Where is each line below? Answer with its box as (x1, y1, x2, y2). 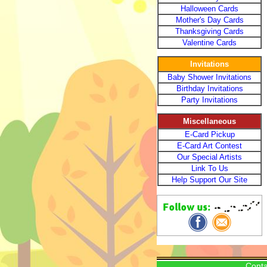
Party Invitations (181, 95, 238, 104)
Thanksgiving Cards (175, 27, 244, 36)
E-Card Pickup (184, 130, 235, 139)
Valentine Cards (182, 38, 237, 47)
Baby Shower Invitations (167, 73, 252, 82)
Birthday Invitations (176, 84, 243, 93)
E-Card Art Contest (177, 141, 242, 150)
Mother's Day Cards (175, 15, 244, 24)
